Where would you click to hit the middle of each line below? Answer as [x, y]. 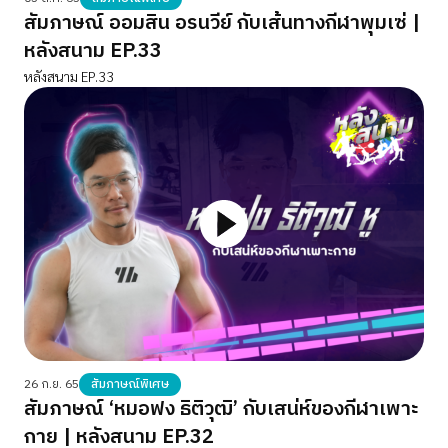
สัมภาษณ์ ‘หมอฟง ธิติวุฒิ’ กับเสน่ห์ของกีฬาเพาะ [221, 409]
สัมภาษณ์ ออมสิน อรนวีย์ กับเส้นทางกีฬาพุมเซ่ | [222, 24]
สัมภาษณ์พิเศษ [130, 384]
